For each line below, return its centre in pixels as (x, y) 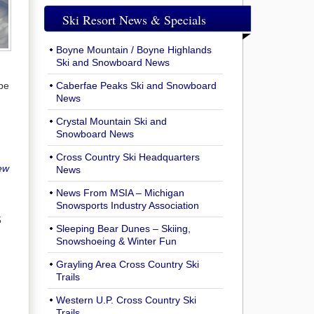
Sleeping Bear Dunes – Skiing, (123, 229)
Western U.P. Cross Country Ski (126, 300)
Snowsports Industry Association (128, 206)
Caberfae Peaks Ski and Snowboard (136, 86)
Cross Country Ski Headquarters (128, 157)
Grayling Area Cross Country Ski (128, 265)
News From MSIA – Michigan (120, 193)
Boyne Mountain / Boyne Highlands (134, 50)
